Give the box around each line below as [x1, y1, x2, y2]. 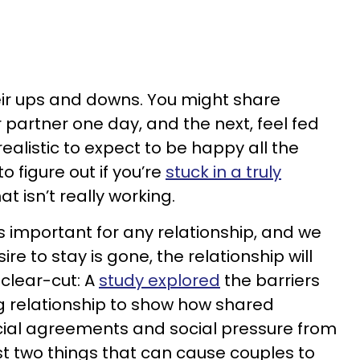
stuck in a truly [166, 161, 281, 183]
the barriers [220, 269, 320, 292]
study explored [99, 269, 220, 292]
